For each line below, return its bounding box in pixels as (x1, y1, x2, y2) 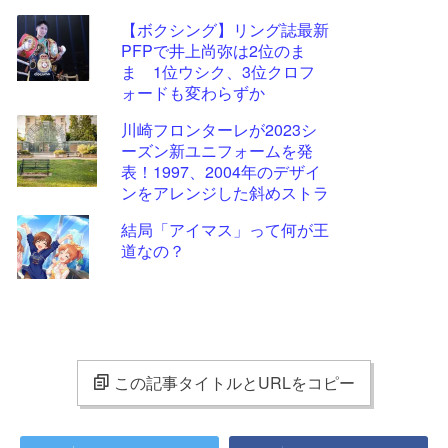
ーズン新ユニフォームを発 (121, 139, 313, 162)
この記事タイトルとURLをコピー (114, 371, 355, 394)
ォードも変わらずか (121, 81, 265, 104)
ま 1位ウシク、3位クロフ (121, 60, 315, 83)
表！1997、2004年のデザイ (121, 160, 321, 183)
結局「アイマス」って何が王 (121, 218, 329, 241)
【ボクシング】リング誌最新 (121, 18, 329, 41)
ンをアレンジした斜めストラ (121, 181, 329, 204)
